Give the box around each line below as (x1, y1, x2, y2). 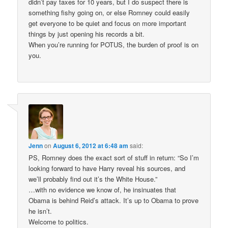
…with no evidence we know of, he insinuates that (28, 185, 177, 195)
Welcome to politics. (28, 217, 89, 227)
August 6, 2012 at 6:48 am (53, 141, 129, 151)
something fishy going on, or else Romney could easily (28, 7, 190, 17)
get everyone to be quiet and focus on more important (28, 18, 187, 28)
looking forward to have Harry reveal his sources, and (28, 163, 186, 174)
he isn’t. (28, 206, 52, 216)
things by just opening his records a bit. (28, 28, 145, 39)
